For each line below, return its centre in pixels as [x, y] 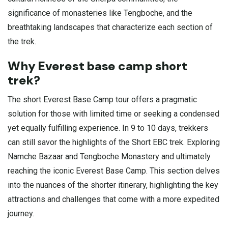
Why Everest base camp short [97, 66]
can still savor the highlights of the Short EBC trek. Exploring [114, 142]
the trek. [22, 41]
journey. [21, 213]
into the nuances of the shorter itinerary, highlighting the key [113, 185]
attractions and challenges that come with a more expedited [113, 199]
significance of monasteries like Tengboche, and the [100, 13]
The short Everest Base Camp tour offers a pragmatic [102, 99]
